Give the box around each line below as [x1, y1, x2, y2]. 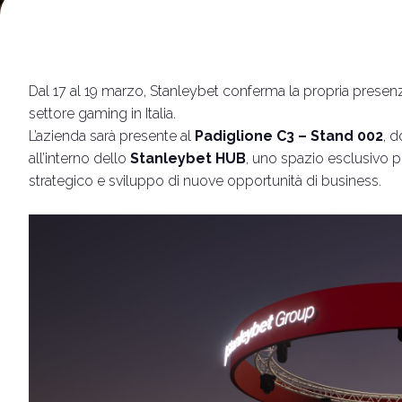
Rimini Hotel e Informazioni [72, 2, 244, 19]
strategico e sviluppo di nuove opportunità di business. [29, 172, 381, 189]
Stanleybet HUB [130, 150, 246, 167]
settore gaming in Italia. [29, 105, 176, 122]
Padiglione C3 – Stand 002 [195, 127, 383, 144]
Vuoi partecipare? [93, 60, 222, 74]
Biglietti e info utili [93, 87, 195, 101]
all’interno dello [29, 150, 130, 167]
